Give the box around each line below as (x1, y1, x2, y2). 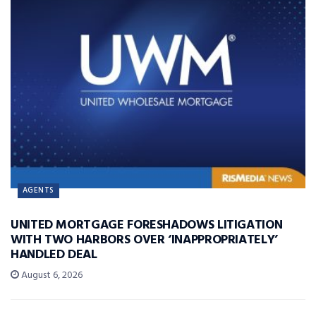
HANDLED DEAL (11, 244, 97, 265)
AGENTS (23, 183, 54, 197)
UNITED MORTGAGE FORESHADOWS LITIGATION (11, 214, 283, 236)
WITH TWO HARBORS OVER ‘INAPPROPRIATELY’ (11, 229, 278, 250)
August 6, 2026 (19, 267, 83, 284)
